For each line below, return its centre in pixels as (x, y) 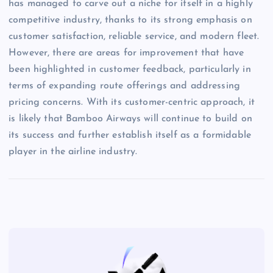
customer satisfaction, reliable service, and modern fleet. (134, 36)
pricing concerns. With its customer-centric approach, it (132, 102)
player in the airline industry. (73, 151)
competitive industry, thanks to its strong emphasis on (130, 20)
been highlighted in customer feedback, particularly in (130, 69)
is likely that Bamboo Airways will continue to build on (130, 119)
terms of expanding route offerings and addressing (124, 86)
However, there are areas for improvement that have (126, 53)
